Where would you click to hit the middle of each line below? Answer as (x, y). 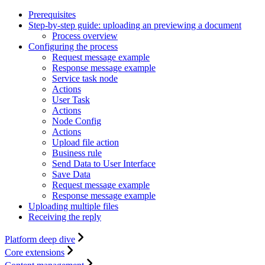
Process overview (85, 36)
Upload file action (85, 143)
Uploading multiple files (73, 206)
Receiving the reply (65, 217)
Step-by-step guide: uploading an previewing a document (135, 25)
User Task (71, 100)
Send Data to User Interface (104, 164)
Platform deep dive (40, 240)
